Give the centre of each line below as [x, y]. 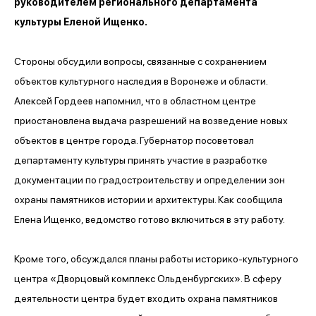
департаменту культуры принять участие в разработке [141, 160]
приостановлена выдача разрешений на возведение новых [151, 120]
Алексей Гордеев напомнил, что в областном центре [135, 101]
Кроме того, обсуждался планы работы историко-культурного [156, 259]
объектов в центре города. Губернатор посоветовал [134, 140]
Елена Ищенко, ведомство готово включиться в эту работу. [150, 219]
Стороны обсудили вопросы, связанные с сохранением [140, 61]
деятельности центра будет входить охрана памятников [146, 298]
